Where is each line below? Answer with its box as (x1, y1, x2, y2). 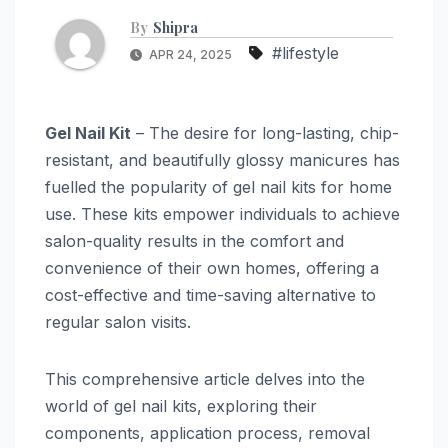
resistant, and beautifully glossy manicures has (45, 149, 400, 170)
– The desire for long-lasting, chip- (131, 122, 399, 143)
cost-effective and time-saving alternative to (45, 284, 376, 305)
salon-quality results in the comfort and (45, 230, 344, 251)
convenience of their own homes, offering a (45, 257, 379, 278)
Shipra (153, 17, 198, 37)
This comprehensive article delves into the (45, 368, 365, 389)
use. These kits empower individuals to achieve (45, 203, 400, 224)
